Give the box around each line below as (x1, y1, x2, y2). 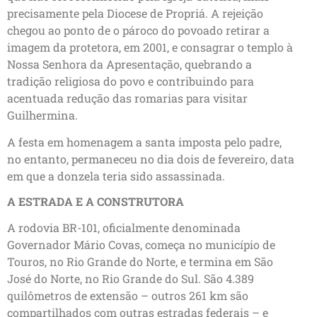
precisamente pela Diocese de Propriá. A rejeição (7, 5, 263, 21)
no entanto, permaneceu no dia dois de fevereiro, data (7, 151, 294, 166)
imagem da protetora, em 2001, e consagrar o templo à (7, 39, 293, 54)
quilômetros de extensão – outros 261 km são (7, 288, 248, 304)
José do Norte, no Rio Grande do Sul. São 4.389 (7, 271, 254, 287)
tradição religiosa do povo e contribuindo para (7, 73, 254, 88)
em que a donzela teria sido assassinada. (7, 168, 225, 183)
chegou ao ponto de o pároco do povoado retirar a (7, 22, 270, 38)
